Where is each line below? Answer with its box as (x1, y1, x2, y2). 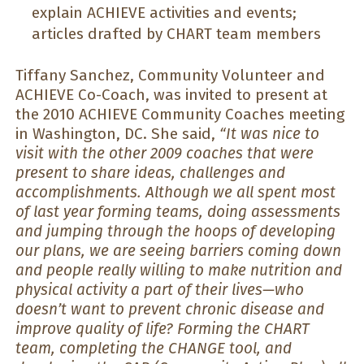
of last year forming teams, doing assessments (15, 202, 340, 222)
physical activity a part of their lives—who (15, 280, 304, 300)
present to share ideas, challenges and (15, 163, 285, 183)
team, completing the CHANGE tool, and (15, 339, 292, 358)
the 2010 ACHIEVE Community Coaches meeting (15, 105, 344, 124)
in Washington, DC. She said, (15, 124, 219, 144)
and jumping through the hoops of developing (15, 222, 336, 241)
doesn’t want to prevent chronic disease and (15, 300, 324, 319)
